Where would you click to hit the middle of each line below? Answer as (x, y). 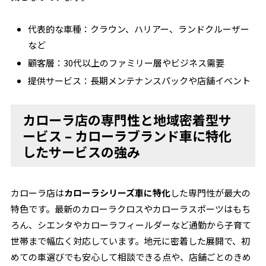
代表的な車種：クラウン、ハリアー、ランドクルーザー (139, 29)
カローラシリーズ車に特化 (118, 193)
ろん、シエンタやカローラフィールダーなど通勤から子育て (131, 225)
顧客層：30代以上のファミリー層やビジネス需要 (126, 63)
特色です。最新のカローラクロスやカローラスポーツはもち (131, 209)
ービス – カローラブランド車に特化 (127, 135)
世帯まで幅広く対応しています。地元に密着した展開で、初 (131, 241)
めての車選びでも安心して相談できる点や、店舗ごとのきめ (131, 257)
